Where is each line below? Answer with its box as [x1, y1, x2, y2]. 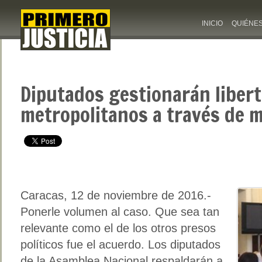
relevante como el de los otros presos [20, 221, 216, 235]
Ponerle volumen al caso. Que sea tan [20, 205, 219, 218]
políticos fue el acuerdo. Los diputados [20, 237, 220, 251]
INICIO [202, 19, 223, 27]
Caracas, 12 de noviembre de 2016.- [20, 188, 211, 202]
